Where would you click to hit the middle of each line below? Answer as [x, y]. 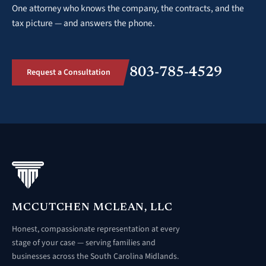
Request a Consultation [69, 72]
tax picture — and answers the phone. [83, 23]
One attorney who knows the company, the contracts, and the [128, 8]
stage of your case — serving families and [84, 243]
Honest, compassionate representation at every [96, 229]
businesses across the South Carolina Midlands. [95, 256]
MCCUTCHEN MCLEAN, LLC [92, 208]
